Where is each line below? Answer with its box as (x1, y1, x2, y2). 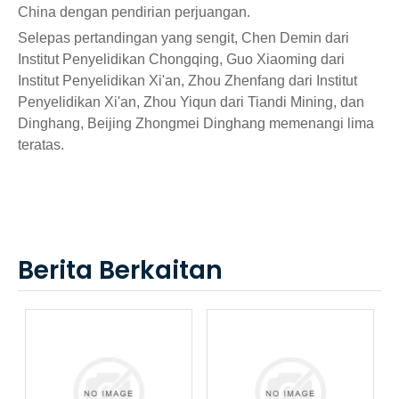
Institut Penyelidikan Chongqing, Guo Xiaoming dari (18, 52, 345, 68)
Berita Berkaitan (18, 253, 223, 289)
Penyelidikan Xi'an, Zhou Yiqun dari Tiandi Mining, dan (18, 94, 364, 110)
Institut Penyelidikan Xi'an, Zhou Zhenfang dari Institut (18, 73, 357, 89)
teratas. (18, 137, 64, 153)
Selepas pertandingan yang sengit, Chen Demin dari (18, 30, 349, 46)
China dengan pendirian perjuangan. (18, 4, 250, 20)
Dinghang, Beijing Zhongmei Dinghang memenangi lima (18, 116, 374, 132)
